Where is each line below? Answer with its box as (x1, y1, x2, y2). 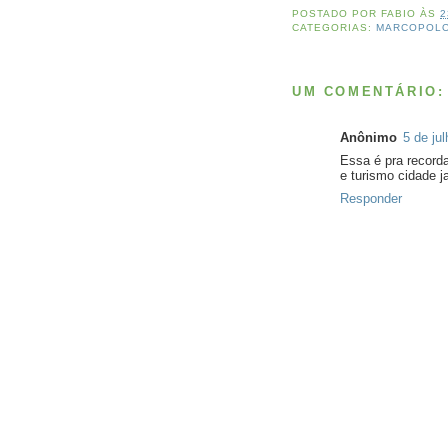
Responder (340, 190, 402, 206)
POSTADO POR (292, 8, 382, 20)
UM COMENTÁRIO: (292, 83, 445, 99)
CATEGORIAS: (292, 22, 377, 34)
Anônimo (340, 129, 397, 145)
